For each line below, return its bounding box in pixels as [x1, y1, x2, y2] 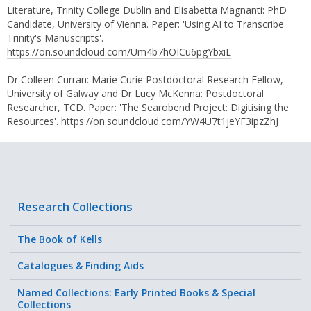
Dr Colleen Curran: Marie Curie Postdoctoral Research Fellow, [7, 72, 283, 86]
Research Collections [17, 198, 133, 215]
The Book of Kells [17, 232, 102, 246]
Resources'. [7, 114, 61, 128]
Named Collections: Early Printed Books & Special [17, 285, 255, 299]
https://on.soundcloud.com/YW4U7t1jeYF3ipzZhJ [61, 114, 278, 128]
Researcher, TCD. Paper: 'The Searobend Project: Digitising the [7, 100, 289, 114]
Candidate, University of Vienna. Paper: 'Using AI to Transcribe [7, 17, 284, 31]
